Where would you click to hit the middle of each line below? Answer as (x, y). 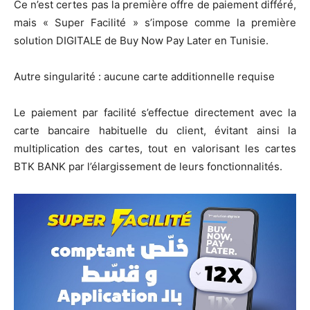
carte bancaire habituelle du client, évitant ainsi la (155, 130)
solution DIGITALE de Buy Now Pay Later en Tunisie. (141, 40)
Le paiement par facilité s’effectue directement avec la (155, 112)
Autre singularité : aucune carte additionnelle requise (144, 76)
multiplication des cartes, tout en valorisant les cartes (155, 148)
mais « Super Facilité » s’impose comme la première (155, 22)
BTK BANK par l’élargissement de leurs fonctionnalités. (148, 166)
